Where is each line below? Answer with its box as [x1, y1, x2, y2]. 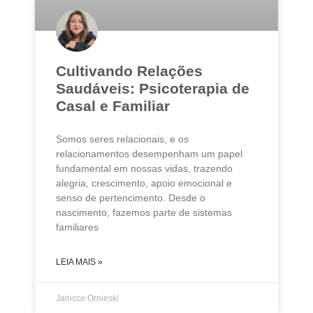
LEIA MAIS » [56, 256, 103, 267]
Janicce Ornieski [56, 293, 119, 303]
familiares [56, 221, 99, 233]
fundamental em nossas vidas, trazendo [56, 162, 233, 174]
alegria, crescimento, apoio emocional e [56, 177, 232, 189]
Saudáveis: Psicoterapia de [56, 80, 249, 96]
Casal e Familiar [56, 97, 170, 114]
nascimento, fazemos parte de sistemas [56, 206, 232, 218]
